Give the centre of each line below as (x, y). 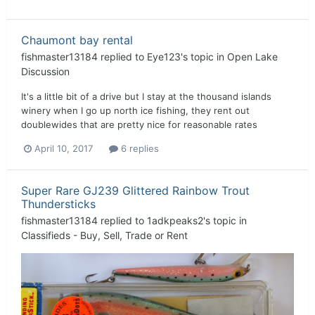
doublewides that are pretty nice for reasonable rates (139, 124)
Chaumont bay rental (77, 40)
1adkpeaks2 (175, 220)
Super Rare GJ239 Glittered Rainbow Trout (135, 190)
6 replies (139, 148)
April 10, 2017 (64, 148)
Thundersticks (58, 204)
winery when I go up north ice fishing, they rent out (135, 110)
